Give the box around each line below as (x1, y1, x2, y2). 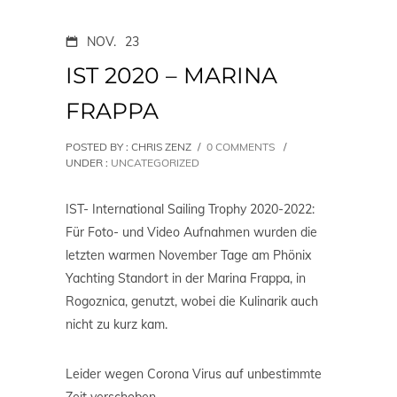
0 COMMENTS (206, 140, 275, 154)
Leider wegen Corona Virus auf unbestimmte (66, 366, 322, 383)
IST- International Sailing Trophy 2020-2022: (66, 201, 315, 218)
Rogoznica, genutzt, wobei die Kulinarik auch (66, 293, 318, 310)
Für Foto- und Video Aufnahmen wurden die (66, 224, 317, 241)
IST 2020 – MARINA (66, 62, 277, 90)
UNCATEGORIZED (108, 156, 199, 170)
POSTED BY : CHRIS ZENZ (66, 140, 191, 154)
